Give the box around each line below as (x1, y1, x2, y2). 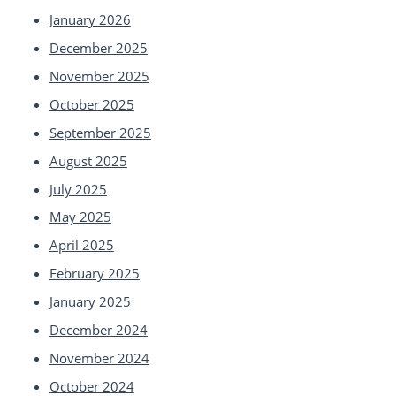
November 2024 (49, 349, 149, 368)
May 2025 (49, 208, 111, 226)
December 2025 (49, 38, 148, 57)
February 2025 (49, 264, 140, 283)
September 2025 (49, 123, 151, 141)
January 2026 (49, 10, 131, 28)
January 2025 (49, 293, 131, 311)
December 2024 (49, 321, 148, 339)
